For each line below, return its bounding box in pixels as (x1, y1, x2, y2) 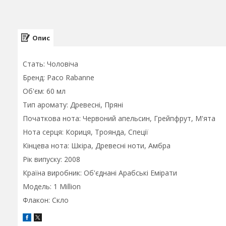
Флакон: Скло (23, 195, 69, 205)
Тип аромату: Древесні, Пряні (23, 100, 123, 109)
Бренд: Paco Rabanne (23, 73, 94, 82)
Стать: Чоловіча (23, 59, 78, 69)
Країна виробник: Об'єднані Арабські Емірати (23, 168, 177, 178)
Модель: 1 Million (23, 182, 81, 191)
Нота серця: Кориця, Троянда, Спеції (23, 127, 148, 137)
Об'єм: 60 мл (23, 86, 66, 96)
